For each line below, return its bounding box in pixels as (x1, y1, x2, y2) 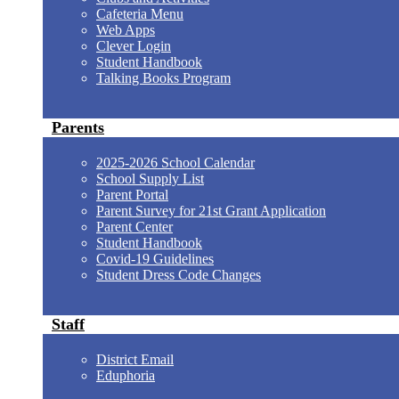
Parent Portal (96, 187, 168, 202)
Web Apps (96, 22, 155, 37)
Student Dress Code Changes (96, 267, 261, 282)
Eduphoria (96, 368, 155, 383)
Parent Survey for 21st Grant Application (96, 203, 326, 218)
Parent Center (96, 219, 173, 234)
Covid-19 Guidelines (96, 251, 214, 266)
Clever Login (96, 38, 171, 53)
